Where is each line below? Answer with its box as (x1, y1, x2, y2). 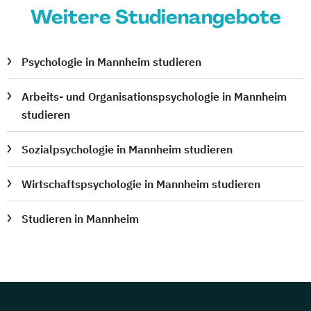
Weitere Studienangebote (30, 4, 281, 30)
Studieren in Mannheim (22, 212, 140, 226)
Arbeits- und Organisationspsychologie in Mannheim (22, 90, 287, 103)
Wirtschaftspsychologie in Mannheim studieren (22, 177, 261, 191)
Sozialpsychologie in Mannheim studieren (22, 142, 233, 156)
